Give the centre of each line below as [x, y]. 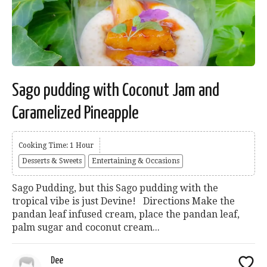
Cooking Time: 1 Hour [56, 146]
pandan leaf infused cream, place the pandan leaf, [126, 215]
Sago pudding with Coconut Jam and [116, 91]
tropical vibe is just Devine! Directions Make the [123, 201]
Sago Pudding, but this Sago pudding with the [115, 188]
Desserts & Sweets [52, 161]
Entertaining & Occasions [136, 161]
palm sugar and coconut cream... [86, 228]
